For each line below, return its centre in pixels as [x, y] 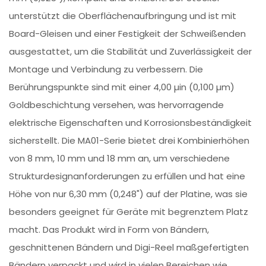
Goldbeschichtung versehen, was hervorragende [117, 105]
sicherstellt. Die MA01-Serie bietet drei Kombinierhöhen [129, 141]
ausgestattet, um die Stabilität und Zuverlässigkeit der [131, 52]
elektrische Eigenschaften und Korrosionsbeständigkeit [131, 123]
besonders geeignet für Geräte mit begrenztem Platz [129, 212]
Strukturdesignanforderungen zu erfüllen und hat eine [127, 176]
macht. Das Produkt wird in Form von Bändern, [109, 230]
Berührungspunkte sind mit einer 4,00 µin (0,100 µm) [122, 87]
